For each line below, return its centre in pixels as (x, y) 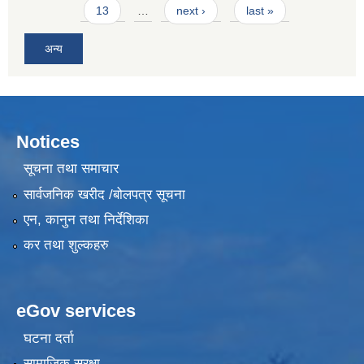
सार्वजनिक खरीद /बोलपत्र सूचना (104, 194)
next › (191, 11)
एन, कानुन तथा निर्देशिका (86, 220)
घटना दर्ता (48, 338)
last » (260, 11)
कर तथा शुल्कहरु (66, 245)
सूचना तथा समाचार (71, 169)
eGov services (76, 311)
